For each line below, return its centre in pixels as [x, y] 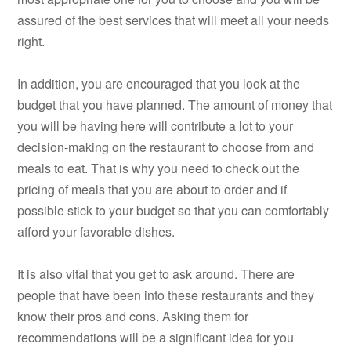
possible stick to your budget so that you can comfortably [174, 211]
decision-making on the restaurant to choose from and [166, 147]
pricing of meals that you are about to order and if [152, 190]
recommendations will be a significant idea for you [156, 338]
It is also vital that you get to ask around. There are [156, 274]
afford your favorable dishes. [96, 232]
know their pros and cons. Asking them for [133, 317]
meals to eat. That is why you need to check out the [159, 168]
